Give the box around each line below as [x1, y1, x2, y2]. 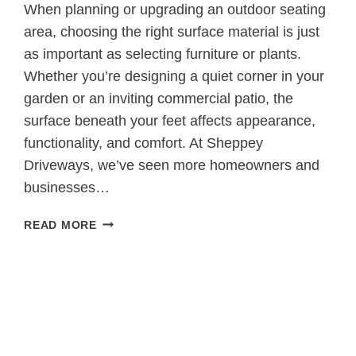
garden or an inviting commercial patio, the [24, 91, 294, 107]
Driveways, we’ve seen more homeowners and [24, 157, 320, 174]
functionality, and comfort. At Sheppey [24, 135, 264, 152]
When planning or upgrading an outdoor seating [24, 2, 327, 18]
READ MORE [24, 219, 97, 232]
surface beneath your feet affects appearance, [24, 113, 316, 130]
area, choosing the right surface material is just [24, 24, 320, 41]
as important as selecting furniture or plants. [24, 46, 302, 63]
